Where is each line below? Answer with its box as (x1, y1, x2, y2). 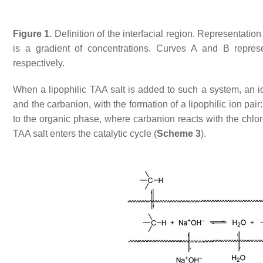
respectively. (13, 58, 65, 68)
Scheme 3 (157, 129, 201, 139)
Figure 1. (13, 29, 52, 39)
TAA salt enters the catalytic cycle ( (13, 129, 157, 139)
